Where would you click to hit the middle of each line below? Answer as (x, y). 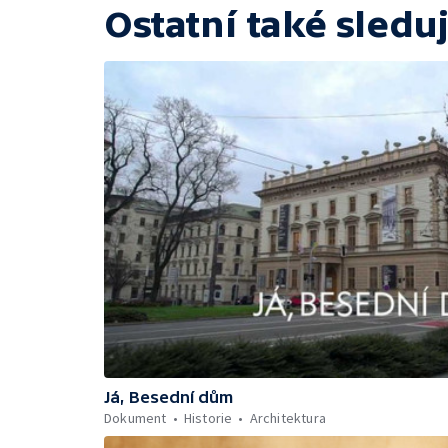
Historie (208, 418)
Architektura (288, 418)
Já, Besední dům (168, 397)
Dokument (135, 418)
